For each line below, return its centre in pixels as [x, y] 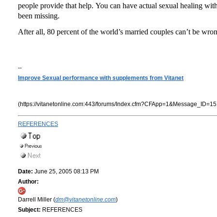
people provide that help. [56, 6]
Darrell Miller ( [37, 200]
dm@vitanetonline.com [85, 200]
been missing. [39, 16]
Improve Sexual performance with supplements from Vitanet [101, 78]
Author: [28, 182]
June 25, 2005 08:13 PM [66, 172]
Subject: [29, 210]
